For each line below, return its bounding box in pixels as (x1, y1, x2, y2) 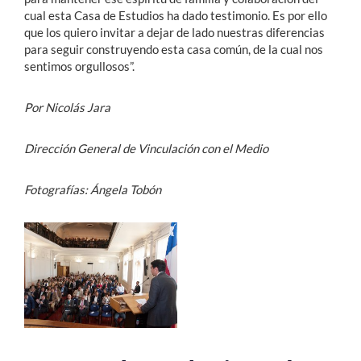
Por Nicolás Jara (24, 100, 110, 115)
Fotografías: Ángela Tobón (24, 182, 161, 197)
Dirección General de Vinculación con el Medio (24, 141, 268, 156)
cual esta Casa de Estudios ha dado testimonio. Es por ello (24, 8, 327, 23)
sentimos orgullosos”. (24, 59, 135, 74)
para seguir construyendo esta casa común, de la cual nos (24, 42, 323, 57)
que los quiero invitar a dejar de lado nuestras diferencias (24, 25, 325, 40)
